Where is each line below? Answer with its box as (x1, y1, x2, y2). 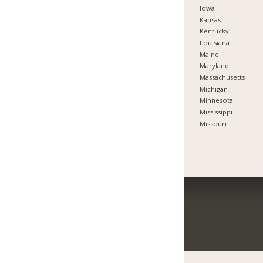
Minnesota (200, 96, 234, 105)
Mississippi (200, 107, 233, 116)
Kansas (200, 15, 221, 24)
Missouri (200, 119, 227, 128)
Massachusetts (200, 73, 245, 82)
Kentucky (200, 26, 230, 36)
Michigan (200, 84, 228, 93)
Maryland (200, 61, 230, 70)
